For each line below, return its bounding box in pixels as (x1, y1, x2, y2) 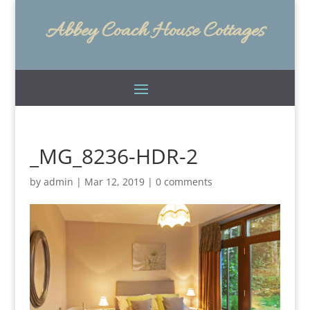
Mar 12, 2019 (84, 175, 145, 188)
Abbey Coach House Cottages (45, 18, 264, 45)
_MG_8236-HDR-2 (29, 142, 198, 170)
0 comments (155, 175, 212, 188)
